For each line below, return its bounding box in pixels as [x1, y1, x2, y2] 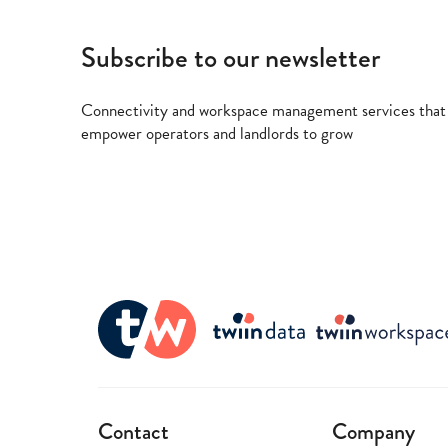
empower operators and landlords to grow [80, 120, 353, 146]
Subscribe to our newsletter [80, 37, 380, 79]
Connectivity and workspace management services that [80, 97, 446, 123]
